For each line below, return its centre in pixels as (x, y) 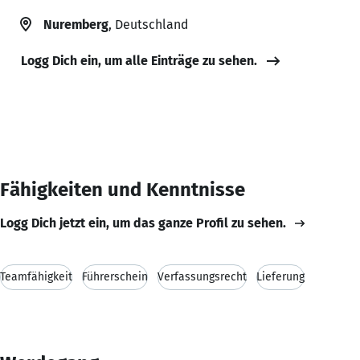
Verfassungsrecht (202, 276)
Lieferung (280, 276)
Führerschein (115, 276)
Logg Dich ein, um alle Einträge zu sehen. (139, 60)
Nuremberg (76, 24)
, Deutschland (148, 24)
